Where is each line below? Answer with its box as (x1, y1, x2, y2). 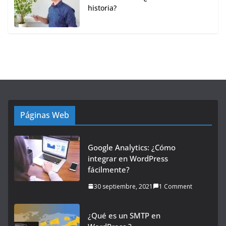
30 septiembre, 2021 (94, 182, 153, 191)
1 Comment (159, 182, 192, 191)
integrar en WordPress (88, 153, 168, 163)
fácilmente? (88, 164, 130, 175)
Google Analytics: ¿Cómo (88, 142, 176, 152)
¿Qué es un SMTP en (88, 210, 160, 220)
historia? (88, 3, 117, 13)
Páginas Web (20, 109, 69, 121)
